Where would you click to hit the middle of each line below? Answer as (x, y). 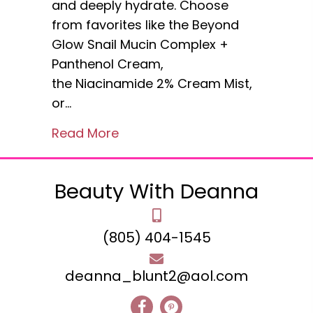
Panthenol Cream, (108, 64)
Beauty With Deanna (156, 191)
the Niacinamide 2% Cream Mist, (152, 83)
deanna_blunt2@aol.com (156, 276)
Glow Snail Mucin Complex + (140, 44)
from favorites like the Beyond (145, 24)
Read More (85, 133)
